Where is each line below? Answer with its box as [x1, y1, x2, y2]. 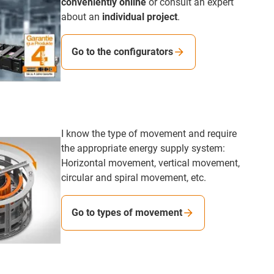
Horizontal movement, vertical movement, [61, 157, 240, 169]
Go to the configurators [72, 45, 173, 57]
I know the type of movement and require [61, 127, 237, 139]
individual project [102, 10, 177, 23]
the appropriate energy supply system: [61, 142, 225, 154]
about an [61, 10, 102, 23]
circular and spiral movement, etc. [61, 171, 206, 183]
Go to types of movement [72, 206, 182, 218]
